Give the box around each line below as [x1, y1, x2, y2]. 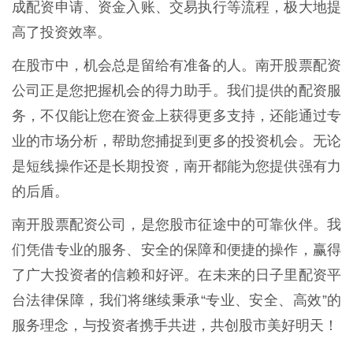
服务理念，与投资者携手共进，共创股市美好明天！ [12, 318, 338, 334]
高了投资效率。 [12, 24, 111, 41]
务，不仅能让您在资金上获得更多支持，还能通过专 [12, 108, 341, 124]
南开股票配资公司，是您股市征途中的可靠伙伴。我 [12, 217, 341, 233]
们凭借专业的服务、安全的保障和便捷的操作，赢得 [12, 242, 341, 258]
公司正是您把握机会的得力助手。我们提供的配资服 [12, 83, 341, 99]
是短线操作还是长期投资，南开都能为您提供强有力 [12, 158, 341, 175]
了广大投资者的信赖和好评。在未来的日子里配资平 [12, 267, 341, 284]
